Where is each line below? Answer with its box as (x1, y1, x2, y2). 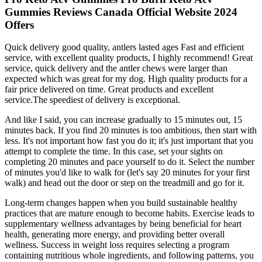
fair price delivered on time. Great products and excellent (5, 84, 213, 95)
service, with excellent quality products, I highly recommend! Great (5, 53, 253, 63)
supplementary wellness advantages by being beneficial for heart (5, 219, 242, 229)
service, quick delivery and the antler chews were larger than (5, 63, 227, 74)
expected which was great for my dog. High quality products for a (5, 74, 247, 84)
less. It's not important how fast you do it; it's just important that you (5, 136, 253, 146)
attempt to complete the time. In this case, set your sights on (5, 146, 223, 157)
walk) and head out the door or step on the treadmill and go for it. (5, 178, 244, 188)
